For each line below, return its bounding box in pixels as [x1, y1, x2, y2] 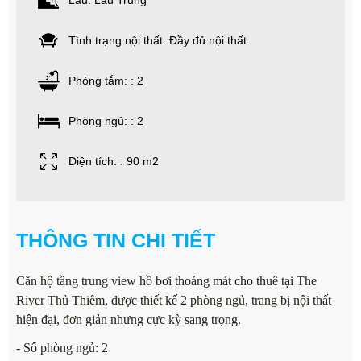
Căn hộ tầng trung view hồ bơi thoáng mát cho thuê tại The [16, 274, 317, 288]
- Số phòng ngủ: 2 [16, 341, 108, 355]
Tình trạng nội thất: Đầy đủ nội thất [68, 34, 247, 48]
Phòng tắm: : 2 [68, 74, 143, 88]
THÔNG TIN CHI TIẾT [16, 229, 215, 252]
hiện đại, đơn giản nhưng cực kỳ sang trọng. [16, 313, 241, 327]
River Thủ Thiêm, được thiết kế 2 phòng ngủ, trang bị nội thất [16, 293, 331, 308]
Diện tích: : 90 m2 [68, 155, 159, 168]
